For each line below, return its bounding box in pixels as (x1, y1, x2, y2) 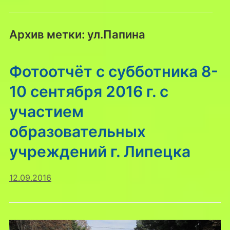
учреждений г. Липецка (9, 142, 190, 161)
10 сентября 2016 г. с (9, 82, 168, 101)
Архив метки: (9, 27, 87, 41)
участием (9, 102, 84, 121)
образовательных (9, 122, 146, 141)
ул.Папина (87, 27, 145, 41)
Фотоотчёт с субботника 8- (9, 62, 218, 81)
